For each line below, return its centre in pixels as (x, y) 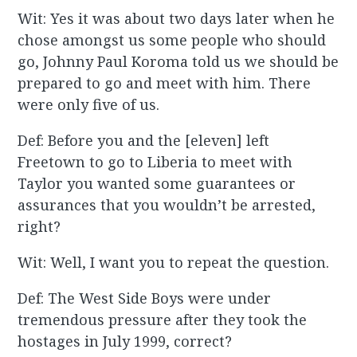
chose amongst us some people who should (172, 40)
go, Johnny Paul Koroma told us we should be (178, 62)
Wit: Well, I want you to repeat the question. (174, 263)
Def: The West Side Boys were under (145, 298)
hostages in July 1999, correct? (125, 341)
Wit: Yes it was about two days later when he (177, 19)
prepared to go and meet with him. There (165, 83)
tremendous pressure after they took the (163, 320)
